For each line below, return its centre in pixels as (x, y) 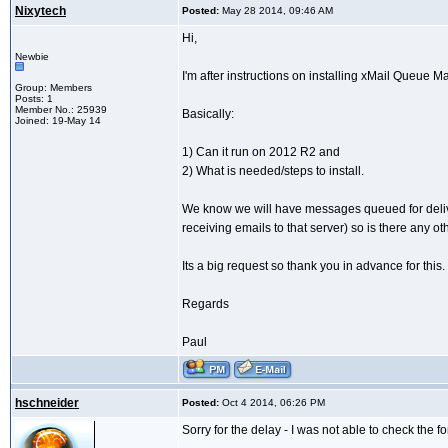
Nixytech (40, 11)
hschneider (47, 403)
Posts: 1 (34, 99)
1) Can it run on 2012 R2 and (261, 152)
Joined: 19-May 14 (58, 121)
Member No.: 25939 (61, 110)
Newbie (32, 57)
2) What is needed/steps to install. (273, 171)
